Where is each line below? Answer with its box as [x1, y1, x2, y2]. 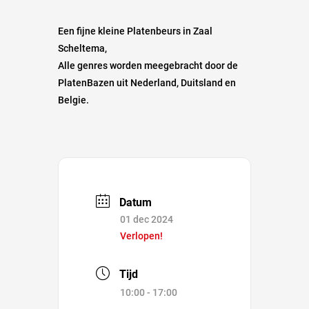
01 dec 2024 [120, 213, 173, 225]
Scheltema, [58, 42, 107, 54]
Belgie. [58, 94, 89, 106]
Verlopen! [120, 230, 163, 241]
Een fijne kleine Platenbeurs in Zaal [58, 25, 212, 37]
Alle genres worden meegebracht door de [58, 59, 238, 71]
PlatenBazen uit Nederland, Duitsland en [58, 77, 236, 88]
